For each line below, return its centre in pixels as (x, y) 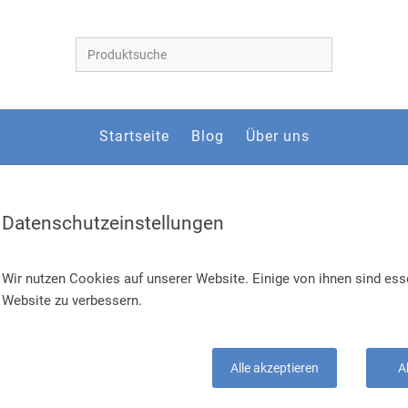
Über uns (277, 136)
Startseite (134, 136)
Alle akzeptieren (275, 368)
